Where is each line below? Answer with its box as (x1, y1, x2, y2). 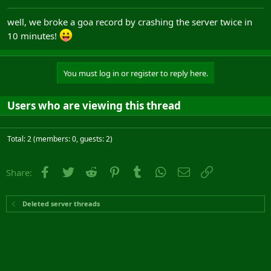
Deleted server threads (22, 198, 100, 208)
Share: (6, 166, 32, 178)
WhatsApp (168, 165, 211, 177)
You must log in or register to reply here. (63, 67, 208, 79)
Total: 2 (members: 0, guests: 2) (7, 133, 113, 144)
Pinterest (122, 165, 159, 177)
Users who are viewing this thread (7, 98, 181, 113)
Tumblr (145, 165, 175, 177)
